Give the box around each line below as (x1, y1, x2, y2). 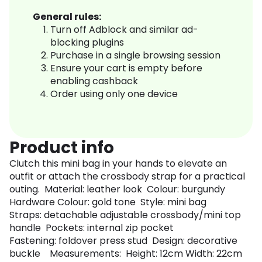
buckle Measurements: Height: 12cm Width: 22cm (9, 247, 242, 261)
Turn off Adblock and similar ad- (50, 23, 198, 37)
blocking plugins (50, 36, 124, 50)
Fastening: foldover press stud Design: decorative (9, 234, 237, 248)
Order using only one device (50, 87, 178, 101)
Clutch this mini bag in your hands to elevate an (9, 157, 227, 171)
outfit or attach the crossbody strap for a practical (9, 170, 245, 184)
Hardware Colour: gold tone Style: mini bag (9, 195, 209, 209)
